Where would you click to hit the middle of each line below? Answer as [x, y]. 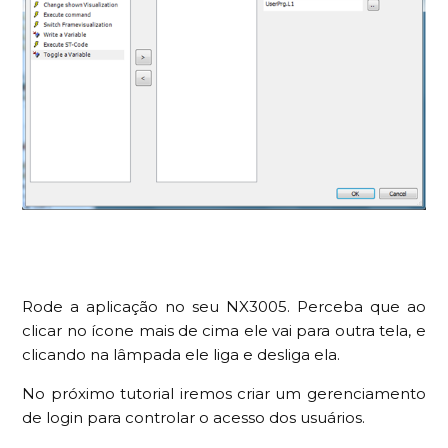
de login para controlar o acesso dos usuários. [194, 418]
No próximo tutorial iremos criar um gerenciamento [224, 394]
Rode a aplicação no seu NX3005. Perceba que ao [224, 307]
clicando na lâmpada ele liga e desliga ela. [181, 355]
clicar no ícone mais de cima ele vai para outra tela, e [224, 331]
